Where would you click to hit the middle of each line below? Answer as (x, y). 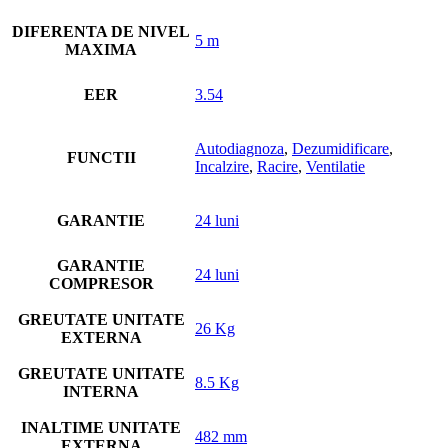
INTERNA (101, 391)
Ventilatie (335, 166)
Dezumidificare (340, 148)
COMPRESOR (101, 283)
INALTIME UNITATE (101, 427)
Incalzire (222, 166)
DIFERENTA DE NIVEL (101, 31)
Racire (277, 166)
